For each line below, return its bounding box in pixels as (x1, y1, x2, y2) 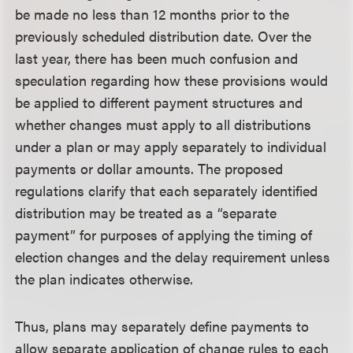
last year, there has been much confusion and (15, 48, 299, 68)
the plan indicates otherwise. (15, 269, 194, 288)
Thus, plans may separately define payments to (15, 316, 310, 336)
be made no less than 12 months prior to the (15, 4, 290, 24)
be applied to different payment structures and (15, 92, 303, 112)
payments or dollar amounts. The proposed (15, 158, 284, 178)
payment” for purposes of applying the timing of (15, 225, 313, 244)
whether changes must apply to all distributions (15, 114, 312, 134)
